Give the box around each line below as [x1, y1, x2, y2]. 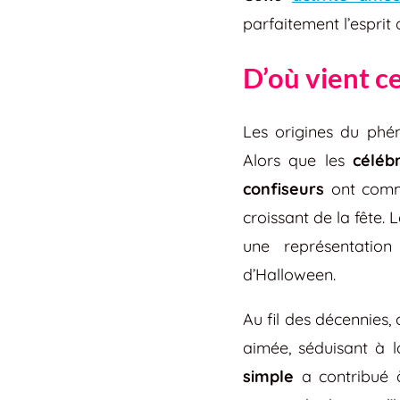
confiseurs [243, 178, 324, 199]
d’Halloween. [243, 263, 336, 285]
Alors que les [243, 149, 353, 171]
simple [243, 365, 294, 387]
